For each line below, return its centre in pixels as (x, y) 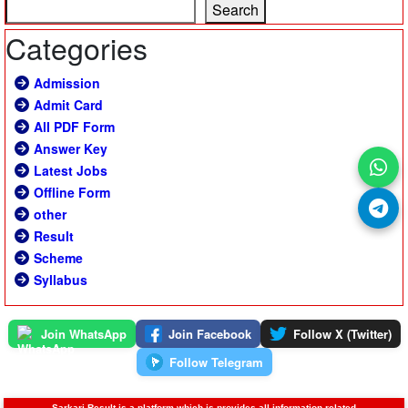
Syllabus (61, 279)
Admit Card (68, 104)
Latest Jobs (71, 170)
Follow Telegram (216, 362)
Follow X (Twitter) (342, 333)
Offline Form (72, 192)
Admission (67, 82)
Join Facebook (209, 333)
